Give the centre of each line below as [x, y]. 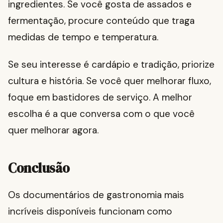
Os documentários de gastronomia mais [96, 195]
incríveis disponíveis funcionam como [90, 212]
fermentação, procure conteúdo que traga [101, 21]
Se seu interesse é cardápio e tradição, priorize [111, 65]
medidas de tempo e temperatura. [83, 37]
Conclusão [39, 168]
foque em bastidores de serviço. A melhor [100, 98]
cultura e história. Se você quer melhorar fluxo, [110, 81]
